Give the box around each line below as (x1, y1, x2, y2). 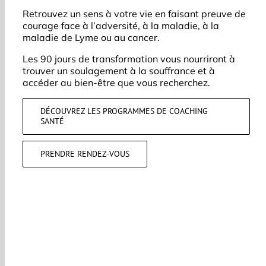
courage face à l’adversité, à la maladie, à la (23, 20, 219, 31)
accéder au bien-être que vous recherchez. (23, 77, 210, 88)
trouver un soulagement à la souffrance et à (23, 65, 215, 77)
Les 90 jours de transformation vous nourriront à (23, 53, 235, 65)
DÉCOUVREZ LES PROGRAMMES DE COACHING (40, 106, 208, 116)
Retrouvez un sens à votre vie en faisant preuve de (23, 8, 246, 20)
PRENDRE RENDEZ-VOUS (40, 148, 129, 159)
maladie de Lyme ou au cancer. (23, 31, 160, 43)
